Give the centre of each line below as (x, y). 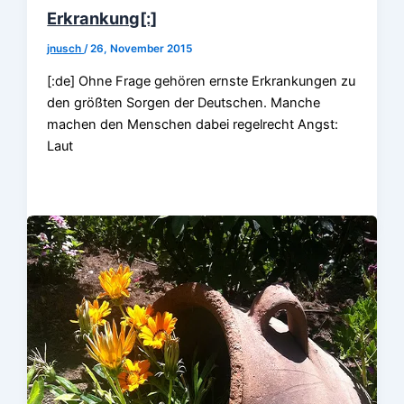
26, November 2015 (142, 49)
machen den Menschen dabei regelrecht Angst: (193, 124)
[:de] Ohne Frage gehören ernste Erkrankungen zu (202, 81)
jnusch (66, 49)
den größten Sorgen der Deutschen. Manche (184, 102)
